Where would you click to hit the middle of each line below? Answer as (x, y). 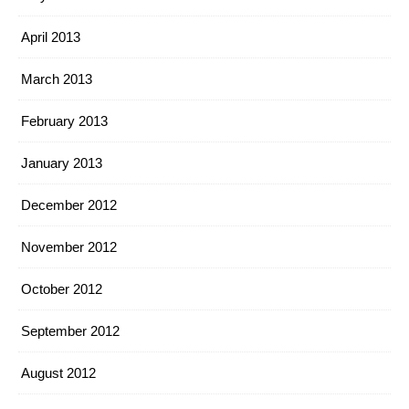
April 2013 (51, 37)
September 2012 (70, 331)
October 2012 (62, 289)
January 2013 (62, 163)
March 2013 (57, 79)
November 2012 (69, 247)
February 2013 (64, 121)
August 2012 (58, 373)
